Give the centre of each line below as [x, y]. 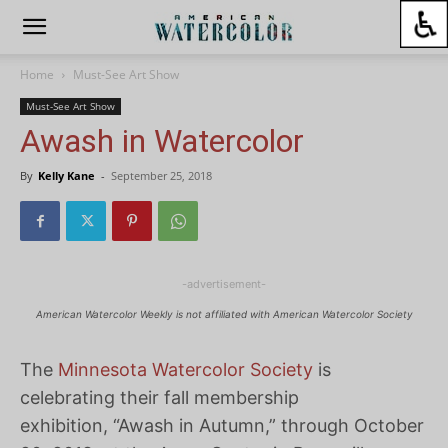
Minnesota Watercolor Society [185, 369]
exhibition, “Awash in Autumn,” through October [222, 425]
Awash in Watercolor [162, 141]
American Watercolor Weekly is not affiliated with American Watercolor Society [224, 314]
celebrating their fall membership [159, 397]
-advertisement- [224, 284]
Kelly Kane [66, 175]
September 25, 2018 [161, 175]
